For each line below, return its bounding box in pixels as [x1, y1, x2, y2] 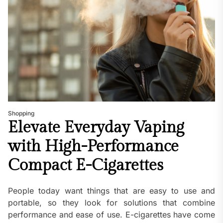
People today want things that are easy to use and [8, 185, 215, 196]
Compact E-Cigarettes [8, 155, 163, 175]
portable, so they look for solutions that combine [8, 197, 215, 208]
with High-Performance [8, 136, 179, 156]
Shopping [8, 109, 34, 117]
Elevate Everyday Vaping [8, 117, 184, 137]
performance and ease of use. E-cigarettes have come [8, 209, 215, 220]
